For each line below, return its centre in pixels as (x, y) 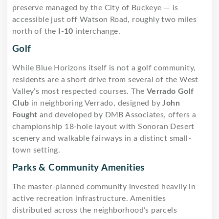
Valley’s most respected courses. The (79, 91)
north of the (35, 31)
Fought (25, 115)
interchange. (97, 31)
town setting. (36, 150)
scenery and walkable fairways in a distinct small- (102, 138)
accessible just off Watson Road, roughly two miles (104, 19)
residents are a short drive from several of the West (105, 79)
